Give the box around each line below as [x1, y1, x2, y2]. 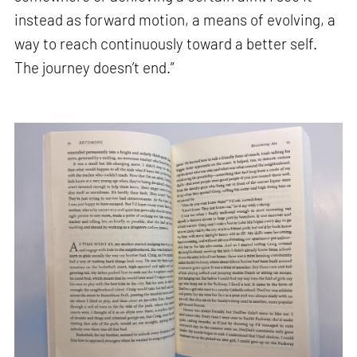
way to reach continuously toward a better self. [14, 33, 318, 53]
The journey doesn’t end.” [14, 57, 175, 76]
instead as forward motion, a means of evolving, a [14, 10, 336, 29]
